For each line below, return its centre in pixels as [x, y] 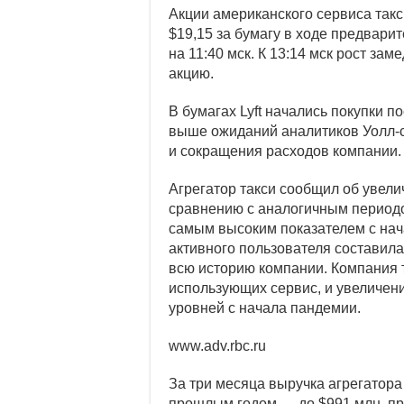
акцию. [191, 73]
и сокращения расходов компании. [285, 151]
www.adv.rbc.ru [217, 346]
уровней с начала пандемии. [265, 308]
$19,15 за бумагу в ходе [250, 34]
